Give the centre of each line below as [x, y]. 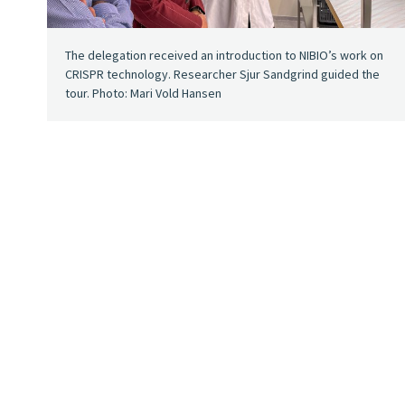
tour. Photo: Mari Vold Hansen [143, 93]
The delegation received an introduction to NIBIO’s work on [224, 55]
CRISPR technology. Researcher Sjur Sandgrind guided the [222, 74]
